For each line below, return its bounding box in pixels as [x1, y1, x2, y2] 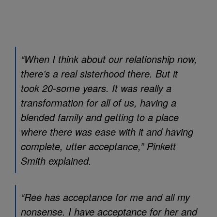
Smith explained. [21, 154, 92, 168]
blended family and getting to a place [21, 110, 179, 124]
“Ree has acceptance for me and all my [21, 190, 190, 204]
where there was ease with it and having [21, 124, 193, 139]
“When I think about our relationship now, [21, 52, 197, 66]
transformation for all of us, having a [21, 95, 176, 109]
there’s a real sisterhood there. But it [21, 66, 178, 80]
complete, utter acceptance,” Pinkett [21, 139, 176, 153]
